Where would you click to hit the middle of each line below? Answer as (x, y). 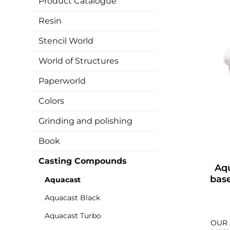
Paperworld (62, 81)
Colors (51, 101)
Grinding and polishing (85, 121)
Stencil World (66, 41)
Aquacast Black (72, 198)
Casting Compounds (83, 161)
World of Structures (79, 61)
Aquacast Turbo (73, 216)
